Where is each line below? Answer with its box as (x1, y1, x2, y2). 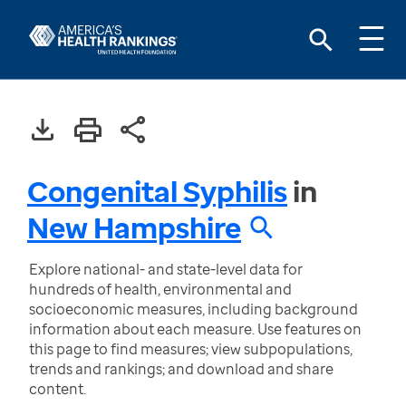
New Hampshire (27, 208, 241, 246)
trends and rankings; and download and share (29, 359, 333, 379)
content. (29, 379, 86, 399)
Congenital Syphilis (27, 171, 287, 210)
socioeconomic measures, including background (29, 299, 358, 319)
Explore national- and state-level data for (29, 259, 303, 279)
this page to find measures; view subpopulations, (29, 339, 353, 359)
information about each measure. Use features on (29, 319, 362, 339)
